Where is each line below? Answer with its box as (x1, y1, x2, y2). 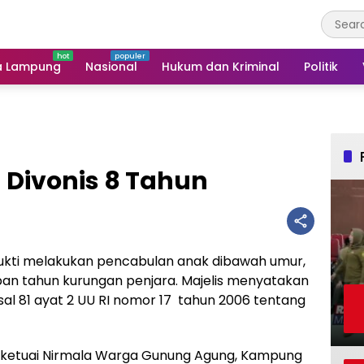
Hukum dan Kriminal (162, 58, 279, 75)
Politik (304, 58, 338, 75)
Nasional (85, 58, 137, 75)
